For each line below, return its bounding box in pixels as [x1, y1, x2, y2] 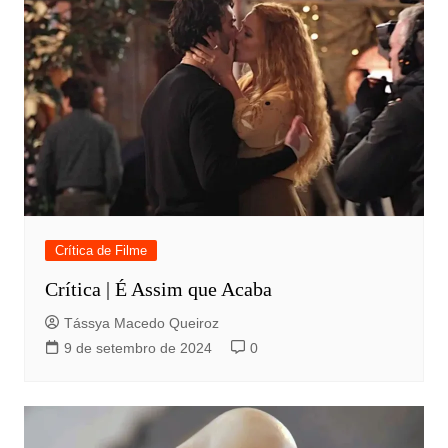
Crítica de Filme [54, 243, 147, 259]
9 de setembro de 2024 [63, 340, 212, 357]
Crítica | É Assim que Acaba [44, 278, 272, 301]
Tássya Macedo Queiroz [63, 315, 219, 332]
